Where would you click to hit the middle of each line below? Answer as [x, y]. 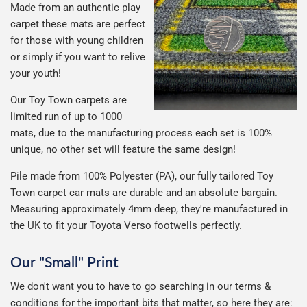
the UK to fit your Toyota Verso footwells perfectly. [126, 226]
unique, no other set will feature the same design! [123, 150]
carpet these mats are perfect [78, 24]
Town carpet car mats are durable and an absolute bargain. [144, 193]
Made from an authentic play [75, 8]
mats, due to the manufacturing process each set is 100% [141, 133]
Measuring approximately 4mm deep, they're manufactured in [149, 209]
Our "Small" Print [64, 261]
